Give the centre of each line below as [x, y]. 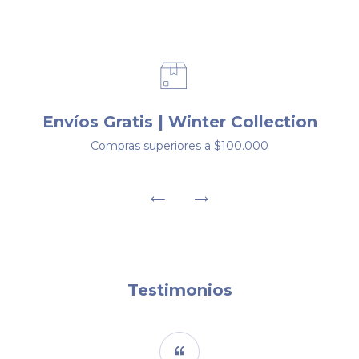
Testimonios [179, 290]
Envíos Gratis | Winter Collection [179, 121]
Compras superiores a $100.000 [179, 145]
